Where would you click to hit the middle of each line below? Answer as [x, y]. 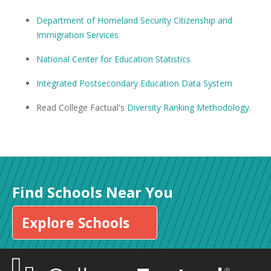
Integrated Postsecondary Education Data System [134, 83]
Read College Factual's [82, 108]
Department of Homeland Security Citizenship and [134, 21]
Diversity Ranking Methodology [188, 108]
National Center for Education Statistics [113, 59]
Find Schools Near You [93, 192]
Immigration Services [77, 35]
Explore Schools [76, 223]
